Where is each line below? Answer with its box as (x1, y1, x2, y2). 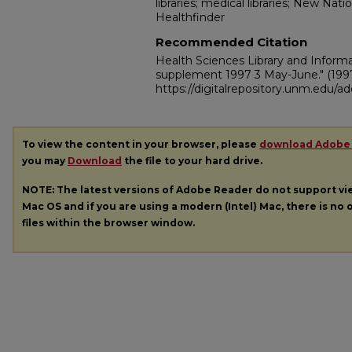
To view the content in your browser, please (22, 138, 259, 150)
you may (22, 155, 68, 167)
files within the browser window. (22, 216, 195, 229)
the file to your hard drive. (122, 155, 262, 167)
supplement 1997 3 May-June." (156, 68, 327, 82)
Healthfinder (156, 10, 225, 24)
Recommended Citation (156, 35, 307, 49)
